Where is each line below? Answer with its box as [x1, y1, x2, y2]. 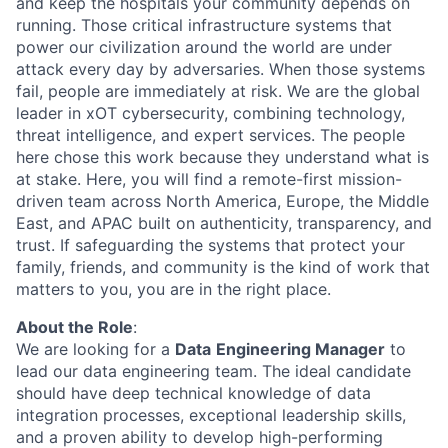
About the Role [16, 317, 133, 337]
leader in [16, 103, 86, 123]
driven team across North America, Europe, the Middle [16, 191, 429, 211]
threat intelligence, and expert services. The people [16, 125, 405, 145]
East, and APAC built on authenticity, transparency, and [16, 213, 432, 233]
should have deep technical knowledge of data [16, 383, 371, 403]
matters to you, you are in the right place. [16, 279, 331, 299]
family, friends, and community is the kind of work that [16, 257, 430, 277]
